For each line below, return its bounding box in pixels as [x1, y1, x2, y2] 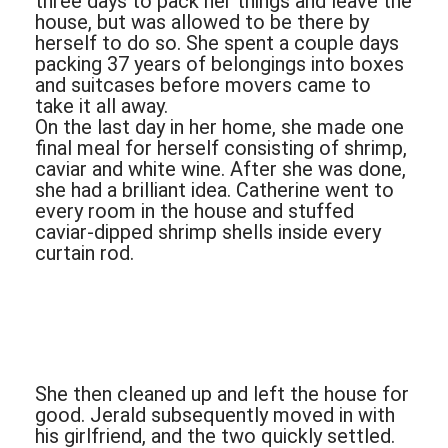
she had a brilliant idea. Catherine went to [35, 178, 394, 203]
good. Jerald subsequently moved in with [35, 403, 395, 428]
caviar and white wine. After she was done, [35, 157, 406, 182]
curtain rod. [35, 241, 134, 266]
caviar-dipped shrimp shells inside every [35, 220, 381, 245]
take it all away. [35, 94, 168, 119]
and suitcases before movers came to [35, 73, 371, 98]
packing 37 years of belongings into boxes [35, 52, 404, 77]
